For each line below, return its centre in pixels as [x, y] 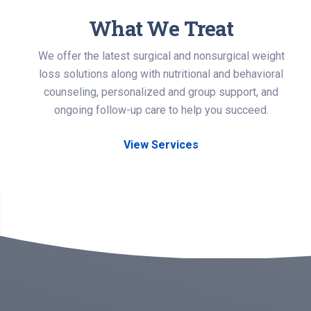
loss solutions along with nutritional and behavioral [161, 74]
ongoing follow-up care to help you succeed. [161, 110]
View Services [161, 145]
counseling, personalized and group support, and [161, 92]
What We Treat [161, 28]
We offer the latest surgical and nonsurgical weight [161, 56]
